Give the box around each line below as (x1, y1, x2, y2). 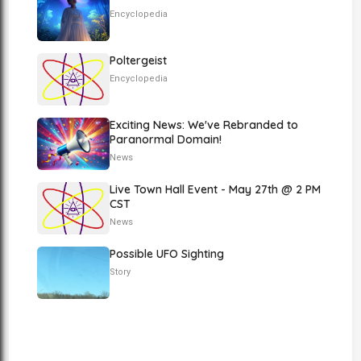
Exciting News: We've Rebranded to (110, 118, 299, 132)
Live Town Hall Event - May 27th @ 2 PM (110, 182, 322, 197)
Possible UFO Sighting (110, 247, 225, 261)
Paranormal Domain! (110, 132, 222, 147)
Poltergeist (110, 53, 168, 68)
